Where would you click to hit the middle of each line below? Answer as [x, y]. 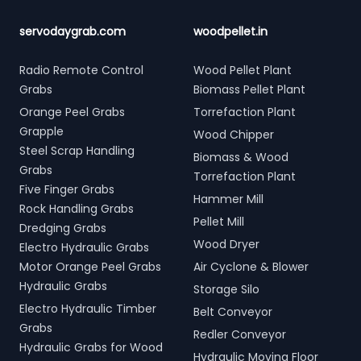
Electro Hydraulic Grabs [84, 247]
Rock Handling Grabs [77, 209]
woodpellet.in [230, 31]
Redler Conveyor [240, 334]
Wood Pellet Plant [243, 70]
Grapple [41, 131]
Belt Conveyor [233, 312]
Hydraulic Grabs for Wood [91, 347]
